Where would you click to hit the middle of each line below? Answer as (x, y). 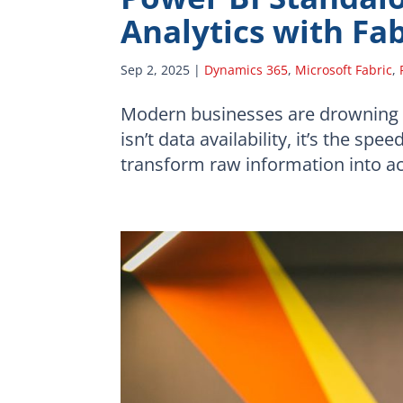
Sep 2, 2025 (156, 69)
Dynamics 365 (246, 69)
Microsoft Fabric (344, 69)
